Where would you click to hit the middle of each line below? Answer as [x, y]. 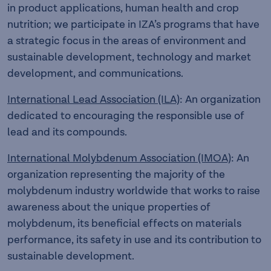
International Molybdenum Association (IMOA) [119, 158]
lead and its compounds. [67, 132]
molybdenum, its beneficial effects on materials [124, 224]
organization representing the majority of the [116, 175]
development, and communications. [95, 73]
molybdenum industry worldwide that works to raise [134, 191]
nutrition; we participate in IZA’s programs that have [133, 24]
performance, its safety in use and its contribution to [134, 240]
